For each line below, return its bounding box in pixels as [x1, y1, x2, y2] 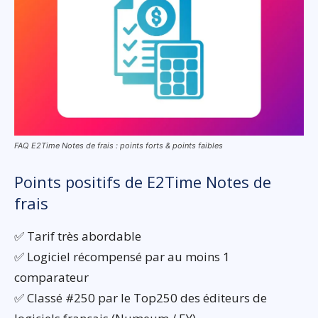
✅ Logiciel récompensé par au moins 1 [14, 248, 230, 265]
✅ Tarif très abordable [14, 228, 141, 245]
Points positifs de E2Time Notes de [14, 171, 271, 193]
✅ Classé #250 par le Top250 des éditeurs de [14, 290, 267, 307]
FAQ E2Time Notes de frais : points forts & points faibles [14, 141, 223, 151]
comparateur [14, 269, 89, 286]
